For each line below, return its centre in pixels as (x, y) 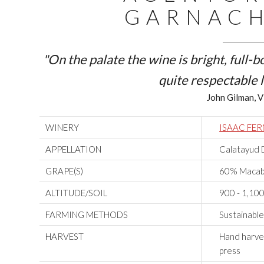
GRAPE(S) (65, 171)
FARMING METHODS (87, 215)
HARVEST (65, 237)
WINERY (62, 128)
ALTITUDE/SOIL (77, 193)
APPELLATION (74, 149)
